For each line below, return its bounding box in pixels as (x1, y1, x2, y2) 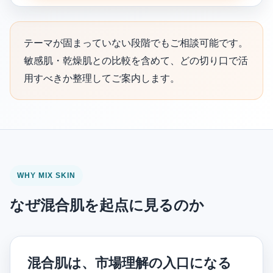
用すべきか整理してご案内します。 (24, 73, 180, 83)
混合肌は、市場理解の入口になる (27, 255, 232, 271)
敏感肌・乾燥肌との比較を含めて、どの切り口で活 (24, 55, 248, 66)
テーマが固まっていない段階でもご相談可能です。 (24, 38, 248, 48)
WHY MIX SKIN (17, 171, 76, 180)
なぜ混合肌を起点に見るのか (10, 197, 204, 213)
